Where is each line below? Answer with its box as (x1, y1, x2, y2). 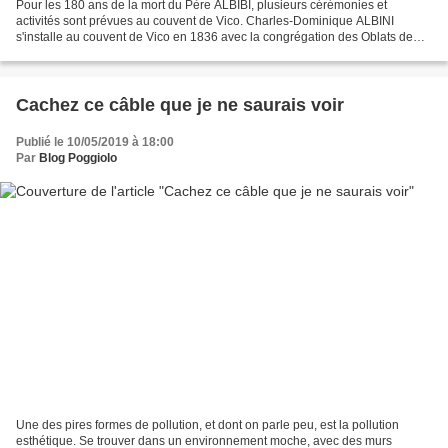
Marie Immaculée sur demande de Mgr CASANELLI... (16, 45, 305, 60)
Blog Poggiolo (39, 150, 117, 165)
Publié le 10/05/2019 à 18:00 (16, 134, 174, 149)
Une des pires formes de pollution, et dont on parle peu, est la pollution (16, 418, 399, 433)
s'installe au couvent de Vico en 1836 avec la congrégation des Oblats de (16, 29, 413, 44)
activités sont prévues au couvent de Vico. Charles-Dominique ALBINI (16, 13, 394, 28)
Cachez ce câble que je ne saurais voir (16, 94, 344, 115)
